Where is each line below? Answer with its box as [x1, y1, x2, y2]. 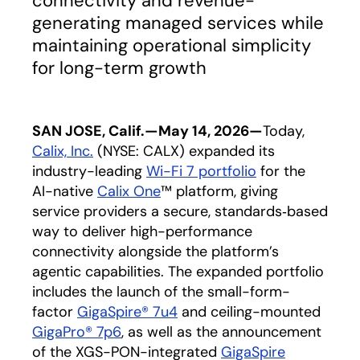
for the [256, 162, 305, 181]
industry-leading [32, 162, 146, 181]
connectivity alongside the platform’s [32, 242, 279, 261]
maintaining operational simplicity [32, 34, 311, 57]
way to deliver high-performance [32, 222, 252, 241]
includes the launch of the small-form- [32, 282, 290, 301]
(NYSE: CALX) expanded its [93, 141, 275, 161]
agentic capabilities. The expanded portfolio [32, 262, 324, 281]
